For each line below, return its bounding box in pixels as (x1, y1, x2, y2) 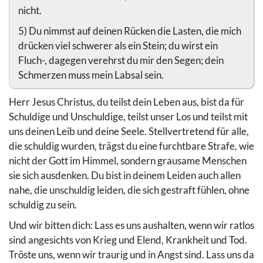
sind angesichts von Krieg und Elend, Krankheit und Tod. (9, 233, 247, 246)
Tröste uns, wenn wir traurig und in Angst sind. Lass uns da (9, 248, 254, 261)
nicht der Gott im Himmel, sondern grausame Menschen (9, 154, 247, 167)
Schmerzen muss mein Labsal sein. (18, 68, 164, 81)
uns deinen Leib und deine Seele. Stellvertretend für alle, (9, 124, 249, 137)
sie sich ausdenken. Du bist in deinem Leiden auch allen (9, 168, 241, 181)
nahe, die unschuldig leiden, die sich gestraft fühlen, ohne (9, 183, 249, 196)
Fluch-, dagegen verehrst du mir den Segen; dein (18, 53, 224, 66)
